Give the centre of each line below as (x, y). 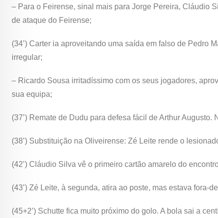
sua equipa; (32, 94)
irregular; (27, 57)
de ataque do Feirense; (52, 20)
